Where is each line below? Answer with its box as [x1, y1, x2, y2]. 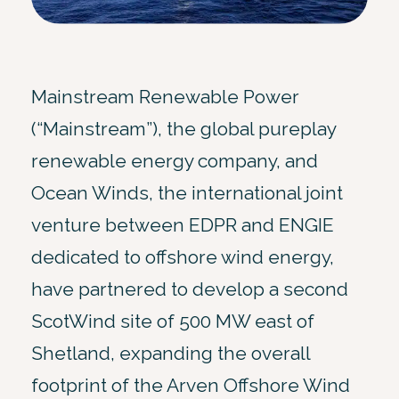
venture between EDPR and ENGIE [31, 213, 334, 236]
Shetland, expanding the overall [31, 341, 310, 364]
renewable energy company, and [31, 149, 318, 172]
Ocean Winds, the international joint [31, 181, 343, 204]
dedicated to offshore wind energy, [31, 245, 334, 268]
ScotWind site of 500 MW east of [31, 309, 314, 332]
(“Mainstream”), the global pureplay [31, 117, 336, 140]
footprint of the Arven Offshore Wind [31, 373, 350, 396]
